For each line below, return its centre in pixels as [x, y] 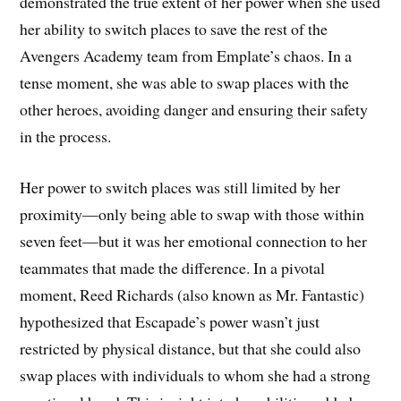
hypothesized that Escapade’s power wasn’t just [170, 321]
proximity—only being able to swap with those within [192, 213]
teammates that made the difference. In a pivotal [173, 267]
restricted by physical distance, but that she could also [191, 348]
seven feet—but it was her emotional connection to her [194, 240]
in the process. [66, 136]
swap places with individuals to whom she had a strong [196, 375]
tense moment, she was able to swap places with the [185, 82]
